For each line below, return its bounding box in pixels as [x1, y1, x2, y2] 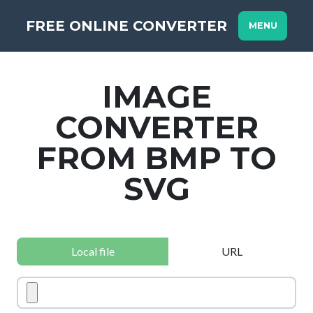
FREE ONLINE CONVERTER [25, 17, 227, 34]
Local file [71, 245, 115, 258]
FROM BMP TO [36, 139, 277, 177]
